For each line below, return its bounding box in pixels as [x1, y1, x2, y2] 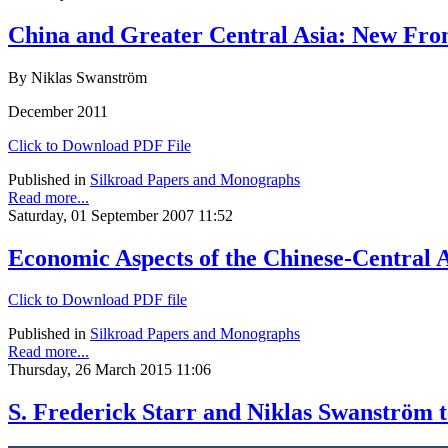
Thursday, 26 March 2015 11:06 [8, 361, 211, 379]
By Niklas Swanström [8, 68, 147, 86]
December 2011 [8, 102, 108, 120]
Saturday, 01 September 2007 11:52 [8, 206, 233, 224]
